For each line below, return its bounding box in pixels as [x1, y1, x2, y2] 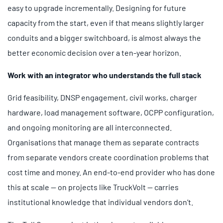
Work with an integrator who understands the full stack [7, 70, 202, 80]
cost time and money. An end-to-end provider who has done [7, 167, 215, 177]
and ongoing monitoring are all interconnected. [7, 122, 172, 132]
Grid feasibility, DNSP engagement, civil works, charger [7, 92, 197, 102]
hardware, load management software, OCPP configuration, [7, 107, 214, 117]
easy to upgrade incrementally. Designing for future [7, 2, 186, 12]
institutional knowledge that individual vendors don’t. [7, 197, 193, 207]
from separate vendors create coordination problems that [7, 152, 209, 162]
